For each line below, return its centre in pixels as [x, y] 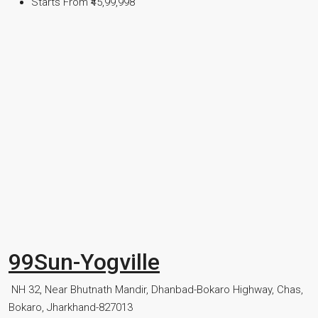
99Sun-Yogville [84, 262]
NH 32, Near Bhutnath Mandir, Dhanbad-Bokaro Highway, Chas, [157, 290]
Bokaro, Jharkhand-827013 [71, 307]
